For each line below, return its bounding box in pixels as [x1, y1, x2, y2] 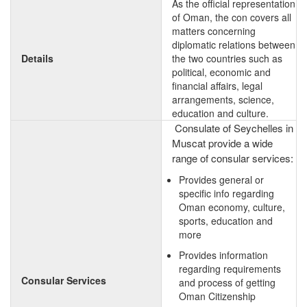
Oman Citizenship [179, 289, 256, 303]
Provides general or [179, 173, 264, 186]
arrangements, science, [172, 93, 274, 106]
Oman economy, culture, [179, 200, 285, 214]
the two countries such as [172, 51, 282, 65]
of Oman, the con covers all [172, 10, 291, 24]
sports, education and [179, 214, 273, 228]
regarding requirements [179, 262, 281, 275]
